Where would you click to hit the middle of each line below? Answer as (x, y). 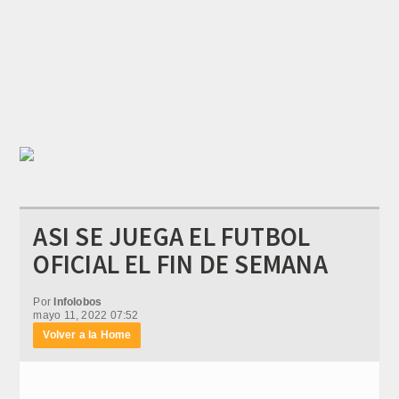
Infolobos (78, 302)
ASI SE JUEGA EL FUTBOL (172, 236)
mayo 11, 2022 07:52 (86, 315)
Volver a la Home (87, 335)
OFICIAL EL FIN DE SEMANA (180, 264)
